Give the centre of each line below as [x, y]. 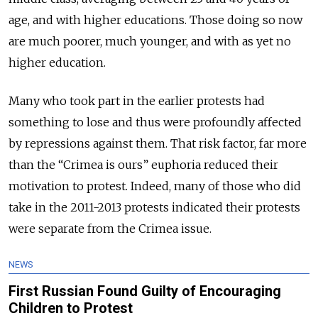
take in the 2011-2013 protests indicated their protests [154, 207]
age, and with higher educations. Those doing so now [155, 20]
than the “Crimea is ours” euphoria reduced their [143, 164]
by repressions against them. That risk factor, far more [158, 143]
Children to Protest [71, 308]
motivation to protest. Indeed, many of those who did [155, 186]
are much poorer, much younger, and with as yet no [150, 41]
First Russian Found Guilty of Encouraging [145, 291]
